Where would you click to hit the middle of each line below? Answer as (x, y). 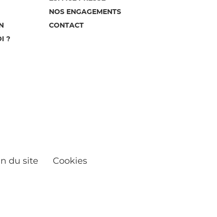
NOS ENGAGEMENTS (85, 12)
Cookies (70, 161)
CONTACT (66, 25)
